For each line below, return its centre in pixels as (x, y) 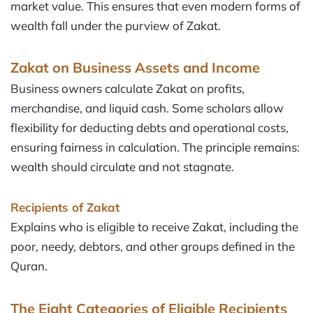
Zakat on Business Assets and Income (135, 68)
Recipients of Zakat (65, 208)
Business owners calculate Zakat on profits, (128, 89)
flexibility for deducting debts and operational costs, (150, 128)
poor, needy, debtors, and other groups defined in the (153, 247)
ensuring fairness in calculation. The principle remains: (155, 147)
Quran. (29, 266)
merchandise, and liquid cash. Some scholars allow (147, 108)
